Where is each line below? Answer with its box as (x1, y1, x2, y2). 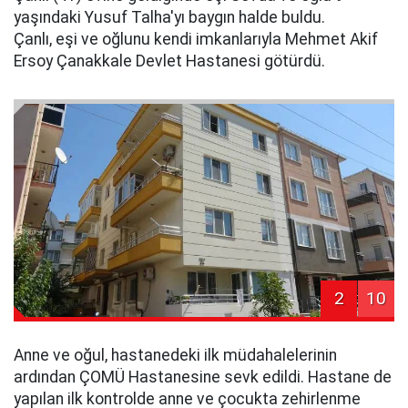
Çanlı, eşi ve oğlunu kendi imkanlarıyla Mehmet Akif (14, 29, 378, 48)
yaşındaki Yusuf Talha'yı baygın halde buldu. (14, 7, 325, 26)
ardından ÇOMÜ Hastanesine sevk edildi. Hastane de (14, 368, 392, 387)
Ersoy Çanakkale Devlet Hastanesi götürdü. (14, 51, 325, 70)
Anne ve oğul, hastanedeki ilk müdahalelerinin (14, 346, 337, 365)
